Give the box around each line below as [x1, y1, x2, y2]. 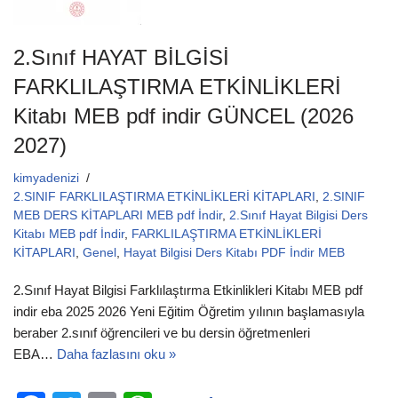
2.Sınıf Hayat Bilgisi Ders [229, 208, 368, 222]
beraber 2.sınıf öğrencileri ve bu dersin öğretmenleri [13, 324, 310, 340]
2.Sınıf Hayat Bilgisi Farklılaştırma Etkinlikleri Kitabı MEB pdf [13, 282, 362, 298]
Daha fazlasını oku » [57, 346, 176, 362]
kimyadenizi [13, 171, 79, 185]
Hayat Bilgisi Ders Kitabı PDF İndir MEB [123, 245, 345, 259]
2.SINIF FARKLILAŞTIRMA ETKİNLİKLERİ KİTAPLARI [13, 189, 315, 203]
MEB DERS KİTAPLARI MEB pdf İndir [13, 208, 222, 222]
